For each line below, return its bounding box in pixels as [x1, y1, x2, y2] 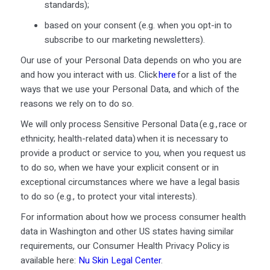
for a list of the [175, 67, 237, 81]
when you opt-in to [154, 18, 232, 32]
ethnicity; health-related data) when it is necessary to [20, 131, 228, 145]
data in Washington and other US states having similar [20, 224, 234, 238]
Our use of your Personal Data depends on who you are [20, 53, 242, 67]
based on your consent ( [44, 18, 142, 32]
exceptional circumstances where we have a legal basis [20, 175, 240, 189]
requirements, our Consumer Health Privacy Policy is [20, 239, 230, 253]
